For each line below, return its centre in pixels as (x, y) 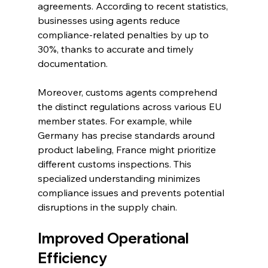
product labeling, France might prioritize (128, 150)
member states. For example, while (116, 121)
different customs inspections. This (115, 164)
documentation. (72, 64)
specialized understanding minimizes (120, 179)
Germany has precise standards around (127, 135)
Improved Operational (115, 238)
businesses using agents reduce (110, 21)
